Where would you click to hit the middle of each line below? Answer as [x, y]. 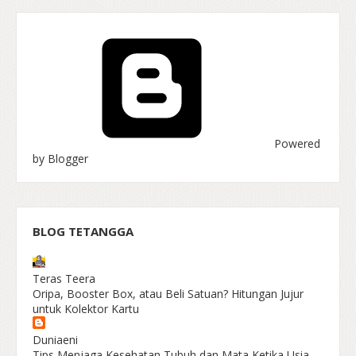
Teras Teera [64, 278]
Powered [296, 143]
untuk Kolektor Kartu [86, 308]
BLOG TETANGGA [83, 231]
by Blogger [60, 158]
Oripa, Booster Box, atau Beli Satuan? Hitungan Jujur [168, 293]
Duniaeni [55, 339]
